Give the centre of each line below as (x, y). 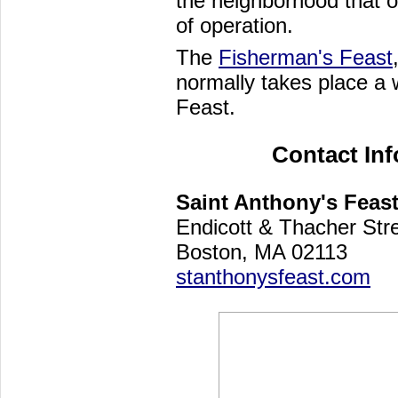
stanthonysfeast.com (273, 276)
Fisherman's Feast (306, 57)
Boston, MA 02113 (265, 251)
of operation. (235, 25)
